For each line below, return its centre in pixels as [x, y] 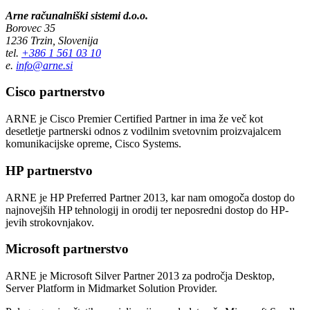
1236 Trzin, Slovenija [52, 40]
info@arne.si [44, 65]
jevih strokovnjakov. [50, 222]
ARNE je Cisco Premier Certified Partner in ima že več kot [134, 119]
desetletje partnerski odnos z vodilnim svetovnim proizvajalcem [143, 131]
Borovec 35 [30, 28]
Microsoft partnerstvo [67, 249]
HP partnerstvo [49, 170]
